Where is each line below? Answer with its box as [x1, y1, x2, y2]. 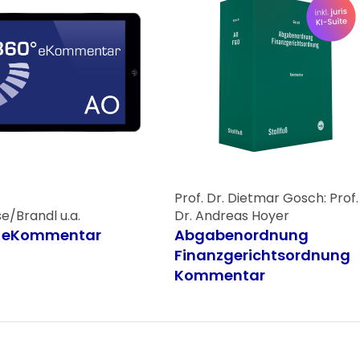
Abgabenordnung [174, 224, 309, 245]
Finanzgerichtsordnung [174, 244, 350, 265]
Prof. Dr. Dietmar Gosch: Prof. [174, 188, 358, 207]
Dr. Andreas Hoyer [174, 206, 289, 225]
